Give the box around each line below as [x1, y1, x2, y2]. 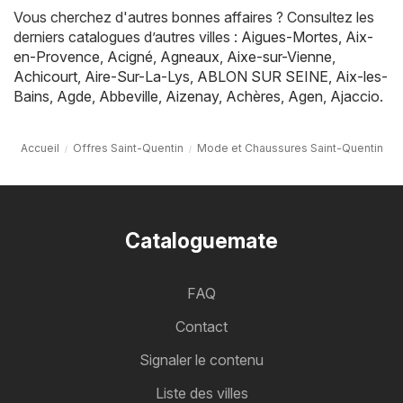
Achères [226, 87, 281, 106]
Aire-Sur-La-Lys [85, 67, 190, 86]
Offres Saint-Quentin [72, 141, 184, 156]
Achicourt [13, 67, 77, 86]
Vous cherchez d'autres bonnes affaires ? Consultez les [13, 8, 374, 27]
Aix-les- [336, 67, 388, 86]
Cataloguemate [125, 228, 278, 255]
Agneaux [160, 48, 219, 67]
